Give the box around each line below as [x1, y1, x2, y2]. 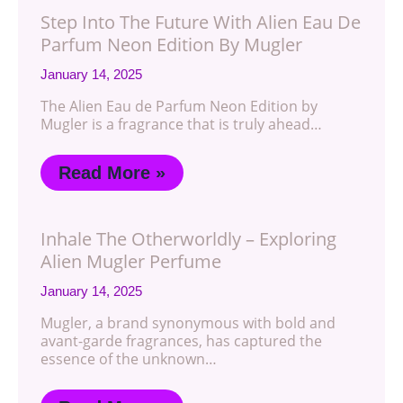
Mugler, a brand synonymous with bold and [40, 313, 336, 333]
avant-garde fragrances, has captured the [40, 331, 322, 351]
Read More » [58, 163, 166, 183]
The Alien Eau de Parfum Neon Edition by [40, 96, 318, 116]
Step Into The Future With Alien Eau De [40, 10, 361, 34]
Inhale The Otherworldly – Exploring [40, 227, 336, 251]
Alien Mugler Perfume [40, 249, 221, 273]
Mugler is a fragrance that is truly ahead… [40, 114, 322, 134]
